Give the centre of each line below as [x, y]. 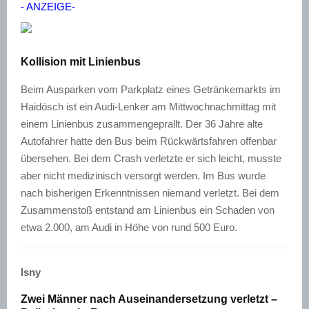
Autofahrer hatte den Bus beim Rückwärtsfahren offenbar [149, 141]
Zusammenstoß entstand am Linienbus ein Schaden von [148, 210]
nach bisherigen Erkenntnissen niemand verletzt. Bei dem [150, 192]
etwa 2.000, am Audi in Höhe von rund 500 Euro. [129, 227]
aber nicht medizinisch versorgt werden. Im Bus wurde [143, 175]
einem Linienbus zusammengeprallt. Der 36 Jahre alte [142, 123]
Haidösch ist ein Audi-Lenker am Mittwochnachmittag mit [148, 106]
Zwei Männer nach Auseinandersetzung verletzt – [149, 299]
